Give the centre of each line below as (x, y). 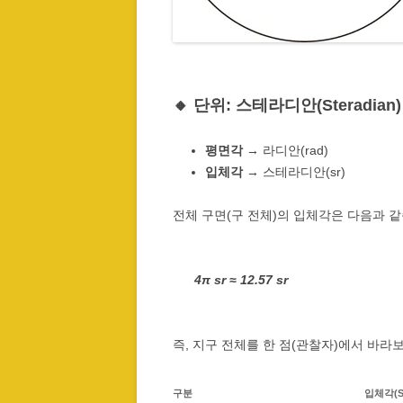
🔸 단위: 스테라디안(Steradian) (287, 105)
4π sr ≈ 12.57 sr (241, 279)
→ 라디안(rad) (286, 150)
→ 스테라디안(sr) (294, 171)
